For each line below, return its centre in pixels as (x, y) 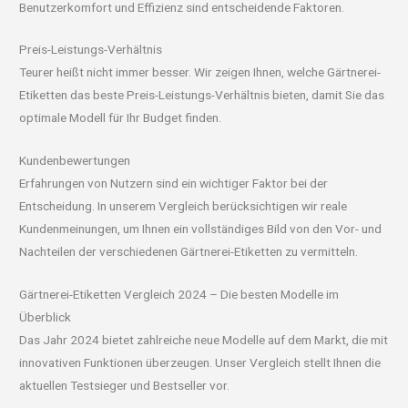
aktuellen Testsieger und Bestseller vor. (125, 386)
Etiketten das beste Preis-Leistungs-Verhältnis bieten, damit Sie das (202, 95)
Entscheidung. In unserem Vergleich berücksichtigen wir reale (184, 206)
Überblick (46, 317)
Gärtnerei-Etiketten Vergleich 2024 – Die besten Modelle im (179, 295)
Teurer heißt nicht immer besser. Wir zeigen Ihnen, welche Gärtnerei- (200, 72)
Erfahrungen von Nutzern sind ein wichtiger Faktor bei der (174, 184)
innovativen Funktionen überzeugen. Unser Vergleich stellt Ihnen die (200, 363)
